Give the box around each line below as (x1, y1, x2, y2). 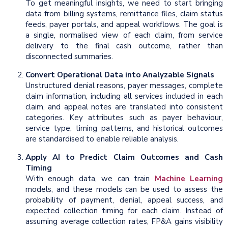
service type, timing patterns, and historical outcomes (25, 123, 223, 134)
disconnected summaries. (25, 51, 113, 62)
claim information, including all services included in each (25, 91, 223, 102)
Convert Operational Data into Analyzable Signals (25, 70, 214, 80)
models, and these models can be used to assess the (25, 184, 223, 195)
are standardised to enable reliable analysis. (25, 134, 179, 145)
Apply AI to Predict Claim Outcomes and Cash (25, 152, 223, 163)
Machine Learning (154, 174, 223, 184)
